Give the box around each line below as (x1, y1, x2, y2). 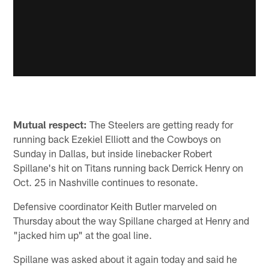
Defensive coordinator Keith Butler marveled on (13, 200, 217, 213)
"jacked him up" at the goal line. (13, 229, 153, 241)
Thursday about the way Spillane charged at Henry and (13, 214, 250, 227)
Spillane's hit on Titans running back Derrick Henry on (13, 162, 244, 174)
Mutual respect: (13, 118, 88, 131)
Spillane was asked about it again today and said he (13, 253, 238, 265)
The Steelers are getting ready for (87, 118, 234, 131)
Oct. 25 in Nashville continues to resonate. (13, 176, 199, 189)
